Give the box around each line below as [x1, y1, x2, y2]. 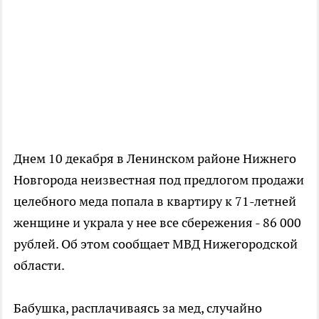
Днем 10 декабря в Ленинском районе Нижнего [14, 150, 296, 167]
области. [14, 257, 65, 274]
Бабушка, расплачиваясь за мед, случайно [14, 300, 262, 317]
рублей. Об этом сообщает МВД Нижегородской [14, 236, 298, 253]
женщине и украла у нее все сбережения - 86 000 [14, 214, 301, 231]
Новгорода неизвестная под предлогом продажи [14, 172, 304, 189]
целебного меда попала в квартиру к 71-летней [14, 193, 296, 210]
